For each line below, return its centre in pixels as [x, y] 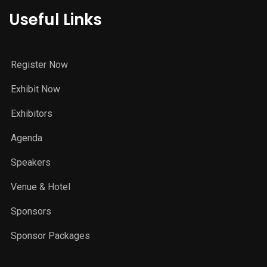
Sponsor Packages [50, 236]
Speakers [31, 163]
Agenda [27, 138]
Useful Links [55, 20]
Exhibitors [32, 114]
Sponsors [31, 212]
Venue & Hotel [41, 187]
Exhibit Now [35, 89]
